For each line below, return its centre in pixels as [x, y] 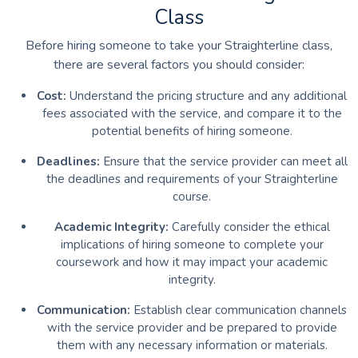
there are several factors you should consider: [179, 65]
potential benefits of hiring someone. [192, 131]
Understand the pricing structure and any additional [208, 96]
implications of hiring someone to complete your [192, 245]
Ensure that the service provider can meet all [225, 162]
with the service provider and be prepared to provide [192, 328]
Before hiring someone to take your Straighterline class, [179, 46]
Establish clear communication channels [239, 310]
